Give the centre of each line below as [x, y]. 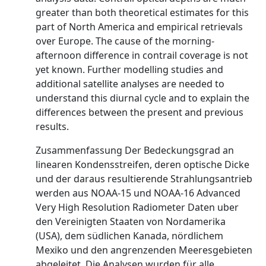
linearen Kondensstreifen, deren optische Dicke [142, 164]
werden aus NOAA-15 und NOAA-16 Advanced [138, 193]
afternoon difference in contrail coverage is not [142, 55]
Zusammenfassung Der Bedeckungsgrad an [135, 150]
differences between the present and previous [140, 112]
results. [52, 126]
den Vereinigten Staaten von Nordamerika [131, 221]
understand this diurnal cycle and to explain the [142, 98]
